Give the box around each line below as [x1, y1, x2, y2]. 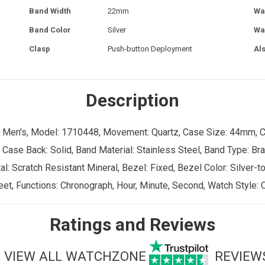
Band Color [29, 25, 71, 34]
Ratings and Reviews [50, 214, 215, 235]
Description [86, 89, 179, 111]
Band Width [29, 6, 71, 15]
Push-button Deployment [108, 44, 192, 53]
